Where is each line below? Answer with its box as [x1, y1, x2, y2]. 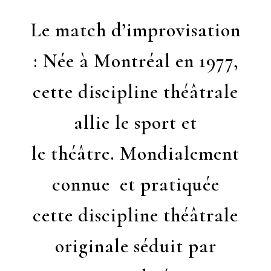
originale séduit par [54, 234, 217, 258]
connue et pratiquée [51, 172, 220, 197]
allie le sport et [74, 111, 197, 135]
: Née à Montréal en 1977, [33, 49, 238, 73]
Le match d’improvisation [30, 18, 241, 42]
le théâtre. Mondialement [31, 142, 240, 166]
